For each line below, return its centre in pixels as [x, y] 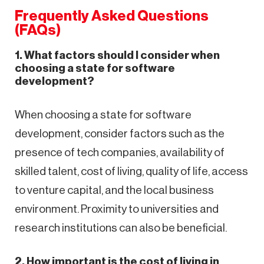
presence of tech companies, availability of [120, 152]
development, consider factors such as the [120, 133]
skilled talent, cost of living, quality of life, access [131, 171]
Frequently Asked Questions [112, 16]
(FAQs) [38, 30]
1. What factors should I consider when [117, 55]
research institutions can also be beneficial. [121, 227]
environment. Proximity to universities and [117, 209]
